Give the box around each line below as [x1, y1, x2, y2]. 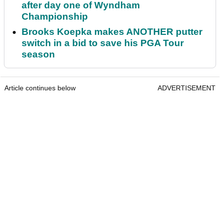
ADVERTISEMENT [158, 84, 216, 92]
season [22, 49, 55, 60]
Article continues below [4, 84, 76, 92]
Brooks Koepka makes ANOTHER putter [22, 27, 202, 37]
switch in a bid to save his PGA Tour [22, 38, 184, 49]
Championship [22, 11, 88, 22]
